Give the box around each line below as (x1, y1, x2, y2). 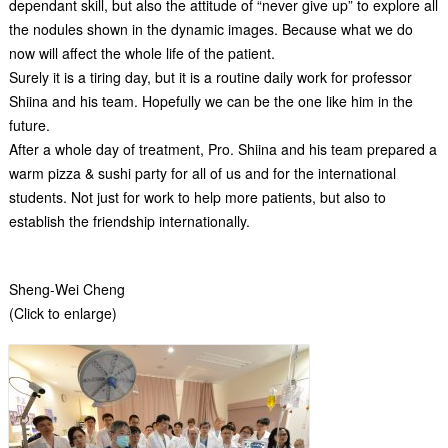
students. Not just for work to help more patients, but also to (8, 187, 386, 207)
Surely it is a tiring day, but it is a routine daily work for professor (8, 67, 412, 87)
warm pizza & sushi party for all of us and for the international (8, 163, 396, 183)
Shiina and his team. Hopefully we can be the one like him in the (8, 91, 413, 111)
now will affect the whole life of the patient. (8, 43, 275, 63)
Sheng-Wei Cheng (8, 279, 125, 299)
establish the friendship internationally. (8, 211, 250, 231)
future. (8, 115, 50, 135)
